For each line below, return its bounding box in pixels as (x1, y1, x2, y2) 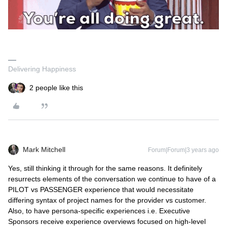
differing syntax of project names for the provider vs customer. (8, 196, 206, 204)
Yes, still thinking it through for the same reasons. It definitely (8, 164, 202, 172)
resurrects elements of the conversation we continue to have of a (8, 175, 216, 183)
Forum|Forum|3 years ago (148, 146, 219, 154)
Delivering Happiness (8, 65, 76, 73)
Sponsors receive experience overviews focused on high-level (8, 217, 206, 225)
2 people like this (29, 84, 83, 92)
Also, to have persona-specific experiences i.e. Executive (8, 207, 190, 215)
